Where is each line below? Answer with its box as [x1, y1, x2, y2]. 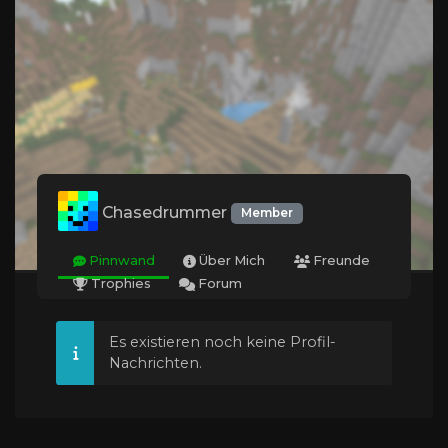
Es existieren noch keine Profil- [108, 332, 336, 351]
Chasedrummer [102, 202, 232, 222]
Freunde [310, 252, 371, 269]
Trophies [87, 275, 151, 292]
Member [241, 206, 294, 221]
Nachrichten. [108, 353, 202, 372]
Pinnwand [85, 252, 155, 269]
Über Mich [196, 252, 266, 269]
